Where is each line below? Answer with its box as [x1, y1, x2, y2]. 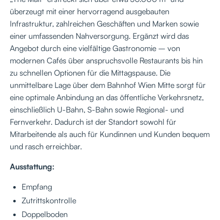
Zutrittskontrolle [22, 195, 76, 205]
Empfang [22, 181, 52, 192]
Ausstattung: [10, 161, 55, 171]
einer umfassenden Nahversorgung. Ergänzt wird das [10, 30, 189, 41]
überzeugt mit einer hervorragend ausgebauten [10, 6, 169, 16]
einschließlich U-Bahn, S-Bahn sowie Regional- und [10, 104, 184, 114]
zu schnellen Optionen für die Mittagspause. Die [10, 67, 170, 78]
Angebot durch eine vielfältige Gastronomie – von [10, 43, 180, 53]
